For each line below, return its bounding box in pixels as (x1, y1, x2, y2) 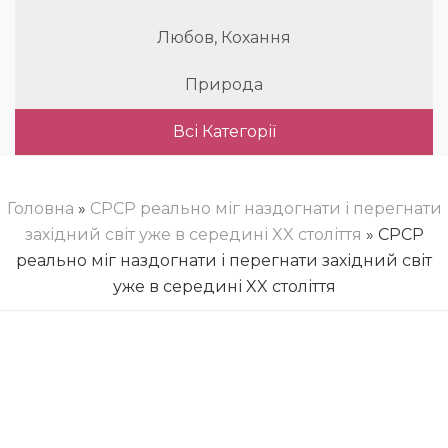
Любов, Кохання (157, 28, 291, 47)
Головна (6, 199, 74, 218)
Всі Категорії (172, 122, 276, 141)
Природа (185, 75, 263, 94)
